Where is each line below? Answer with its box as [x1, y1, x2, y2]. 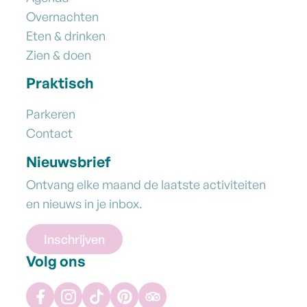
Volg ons [26, 252, 86, 270]
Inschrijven [44, 232, 105, 247]
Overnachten [26, 8, 99, 24]
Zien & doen [26, 47, 91, 62]
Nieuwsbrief [26, 153, 110, 171]
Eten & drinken [26, 27, 106, 43]
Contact [26, 125, 73, 141]
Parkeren [26, 106, 75, 122]
